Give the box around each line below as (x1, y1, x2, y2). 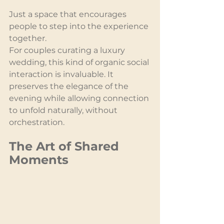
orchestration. (9, 117, 64, 127)
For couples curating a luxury (9, 45, 127, 55)
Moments (9, 152, 68, 167)
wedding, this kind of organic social (9, 57, 151, 67)
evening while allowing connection (9, 93, 151, 103)
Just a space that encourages (9, 9, 128, 19)
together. (9, 33, 46, 43)
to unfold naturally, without (9, 105, 119, 115)
